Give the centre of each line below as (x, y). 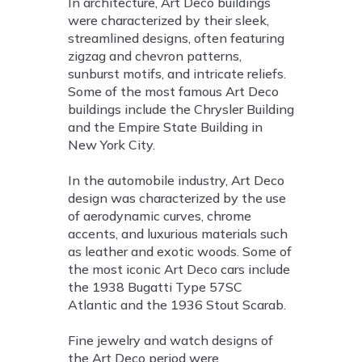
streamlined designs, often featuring (176, 38)
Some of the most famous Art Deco (173, 92)
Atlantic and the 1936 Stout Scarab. (177, 305)
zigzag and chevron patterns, (155, 56)
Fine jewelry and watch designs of (170, 341)
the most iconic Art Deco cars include (179, 269)
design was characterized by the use (177, 198)
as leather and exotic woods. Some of (180, 252)
